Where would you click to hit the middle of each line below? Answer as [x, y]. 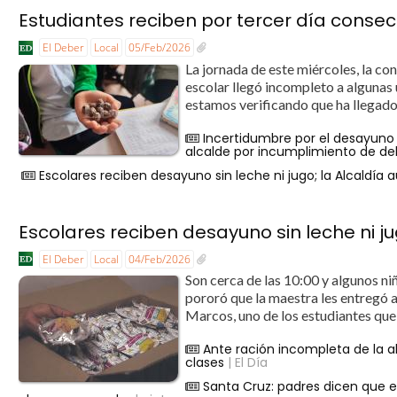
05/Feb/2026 [160, 48]
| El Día [246, 363]
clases [205, 363]
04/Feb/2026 [160, 259]
